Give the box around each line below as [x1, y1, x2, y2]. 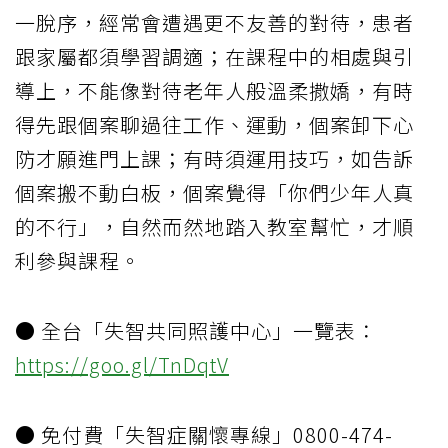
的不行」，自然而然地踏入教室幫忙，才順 [15, 211, 414, 241]
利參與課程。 [15, 245, 141, 275]
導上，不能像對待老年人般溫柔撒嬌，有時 [15, 75, 414, 105]
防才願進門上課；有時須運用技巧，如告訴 [15, 143, 414, 173]
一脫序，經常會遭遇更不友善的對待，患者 [15, 7, 414, 37]
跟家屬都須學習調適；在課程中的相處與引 [15, 41, 414, 71]
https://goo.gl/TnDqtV [15, 349, 229, 379]
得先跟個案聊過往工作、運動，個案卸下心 [15, 109, 414, 139]
